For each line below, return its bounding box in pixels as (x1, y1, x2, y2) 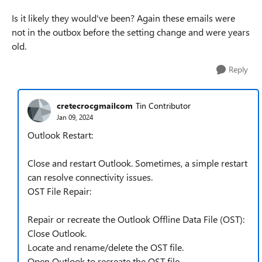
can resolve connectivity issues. (27, 171, 153, 183)
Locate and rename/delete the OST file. (27, 241, 184, 253)
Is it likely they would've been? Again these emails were (12, 12, 235, 24)
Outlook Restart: (27, 129, 93, 141)
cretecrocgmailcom (57, 99, 133, 111)
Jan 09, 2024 (57, 112, 93, 122)
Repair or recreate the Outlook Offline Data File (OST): (27, 213, 244, 225)
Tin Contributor (136, 99, 191, 111)
